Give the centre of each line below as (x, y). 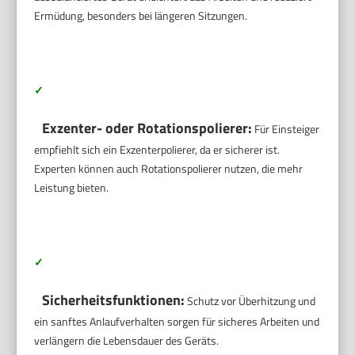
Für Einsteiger (286, 128)
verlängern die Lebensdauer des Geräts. (127, 340)
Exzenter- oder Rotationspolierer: (147, 128)
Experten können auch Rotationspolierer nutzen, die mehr (169, 168)
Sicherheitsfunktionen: (114, 300)
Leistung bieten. (72, 187)
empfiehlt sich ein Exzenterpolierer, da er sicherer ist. (157, 149)
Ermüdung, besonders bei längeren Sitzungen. (141, 15)
